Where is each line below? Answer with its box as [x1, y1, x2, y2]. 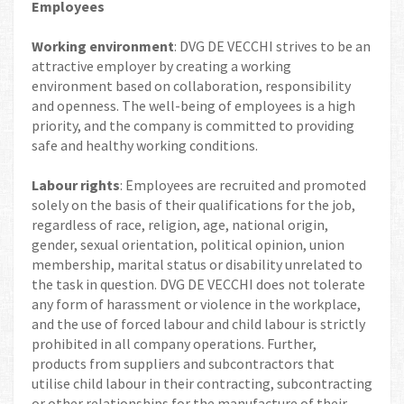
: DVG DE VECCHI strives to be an [174, 37, 371, 55]
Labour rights [32, 176, 120, 194]
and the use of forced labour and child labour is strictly [32, 315, 365, 333]
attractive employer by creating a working [32, 57, 291, 75]
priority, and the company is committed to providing [32, 116, 354, 134]
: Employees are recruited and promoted [120, 176, 366, 194]
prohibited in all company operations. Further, [32, 335, 317, 353]
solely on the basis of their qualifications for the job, [32, 196, 355, 214]
